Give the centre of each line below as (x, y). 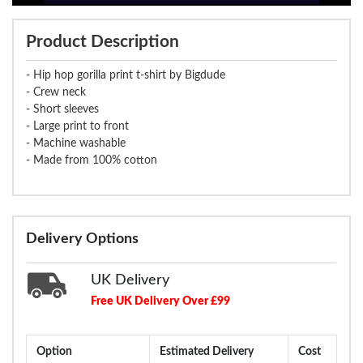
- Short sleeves (62, 109)
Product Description (102, 41)
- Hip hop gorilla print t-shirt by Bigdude (126, 75)
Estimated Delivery (207, 351)
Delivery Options (82, 239)
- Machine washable (76, 143)
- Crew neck (56, 92)
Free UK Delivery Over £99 (160, 301)
